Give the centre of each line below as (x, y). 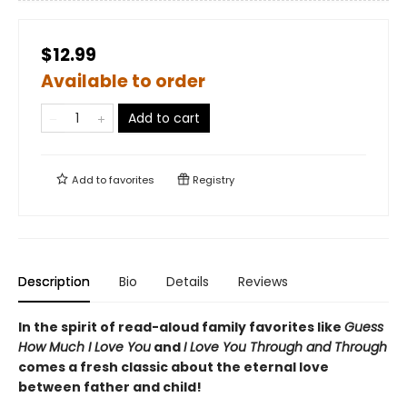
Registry (212, 180)
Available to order (123, 81)
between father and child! (110, 387)
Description (54, 282)
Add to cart (164, 118)
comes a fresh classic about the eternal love (174, 367)
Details (188, 282)
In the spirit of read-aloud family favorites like (181, 327)
